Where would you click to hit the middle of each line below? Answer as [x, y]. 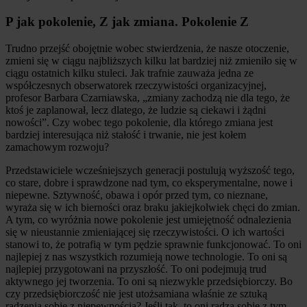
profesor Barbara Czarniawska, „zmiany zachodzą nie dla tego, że [148, 98]
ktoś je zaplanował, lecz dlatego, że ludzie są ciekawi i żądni [136, 110]
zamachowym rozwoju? [57, 147]
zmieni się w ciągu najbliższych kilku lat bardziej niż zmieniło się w [151, 61]
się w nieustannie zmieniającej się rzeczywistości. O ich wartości [145, 232]
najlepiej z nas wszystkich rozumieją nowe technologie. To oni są [146, 257]
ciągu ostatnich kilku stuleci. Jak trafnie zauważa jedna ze [130, 73]
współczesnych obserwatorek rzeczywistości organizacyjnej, [136, 86]
